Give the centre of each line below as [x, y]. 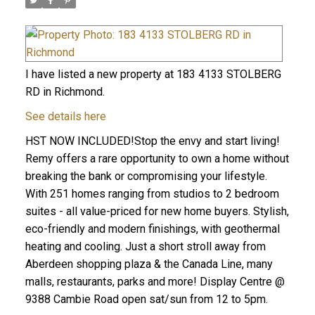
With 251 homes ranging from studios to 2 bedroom [152, 193]
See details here [65, 116]
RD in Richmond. [65, 91]
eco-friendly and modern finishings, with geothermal [152, 229]
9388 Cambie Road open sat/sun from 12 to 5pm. [146, 299]
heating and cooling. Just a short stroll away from [145, 246]
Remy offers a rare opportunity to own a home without [157, 158]
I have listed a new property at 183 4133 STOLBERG [153, 74]
